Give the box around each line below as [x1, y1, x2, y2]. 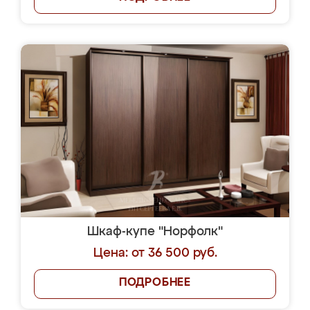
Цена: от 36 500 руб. [93, 247, 217, 259]
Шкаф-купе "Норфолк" [87, 226, 223, 238]
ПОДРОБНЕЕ [118, 277, 192, 289]
